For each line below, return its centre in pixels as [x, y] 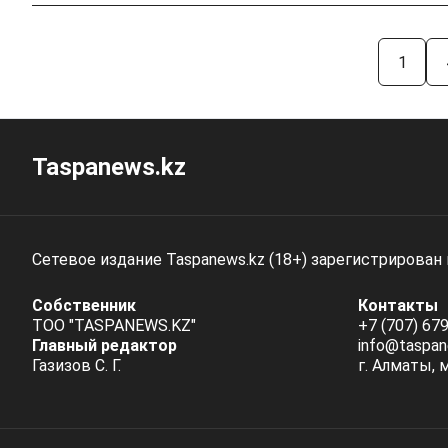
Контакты [397, 306]
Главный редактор [104, 346]
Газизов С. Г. [76, 366]
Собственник [84, 306]
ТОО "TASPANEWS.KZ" [114, 326]
